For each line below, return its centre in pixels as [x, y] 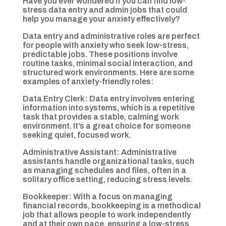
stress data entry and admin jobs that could [105, 10]
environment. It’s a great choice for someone [106, 126]
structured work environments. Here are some [108, 73]
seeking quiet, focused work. [77, 135]
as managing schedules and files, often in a [104, 171]
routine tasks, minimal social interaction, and [107, 64]
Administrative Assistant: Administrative [99, 152]
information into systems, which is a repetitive [108, 108]
